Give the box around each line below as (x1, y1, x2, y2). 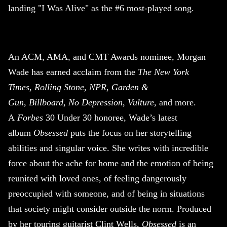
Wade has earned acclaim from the (8, 67, 138, 78)
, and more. (154, 97, 196, 108)
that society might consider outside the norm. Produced (8, 204, 211, 214)
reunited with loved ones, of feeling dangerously (8, 173, 186, 184)
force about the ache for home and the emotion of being (8, 158, 213, 169)
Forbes (17, 112, 43, 123)
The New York (138, 67, 189, 78)
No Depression (68, 97, 123, 108)
